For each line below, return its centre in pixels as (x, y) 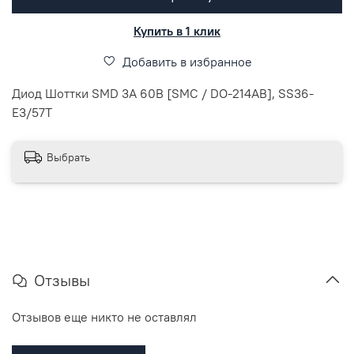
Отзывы (62, 280)
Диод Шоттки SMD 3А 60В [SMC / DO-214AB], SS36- (163, 93)
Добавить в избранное (187, 61)
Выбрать (68, 158)
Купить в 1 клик (177, 30)
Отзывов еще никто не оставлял (104, 316)
